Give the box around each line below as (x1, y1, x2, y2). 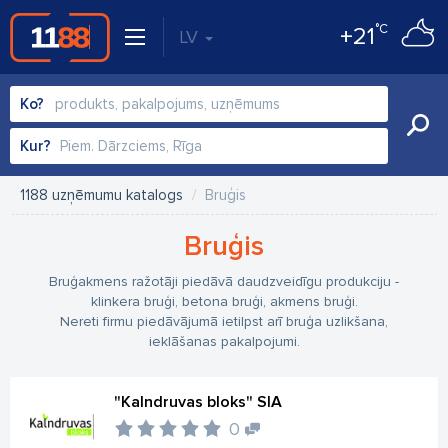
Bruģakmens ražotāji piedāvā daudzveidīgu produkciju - (49, 273, 399, 290)
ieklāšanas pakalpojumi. (148, 333, 300, 350)
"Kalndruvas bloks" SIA (114, 392, 282, 412)
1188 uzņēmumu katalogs (20, 186, 183, 204)
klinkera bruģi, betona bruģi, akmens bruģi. (90, 293, 358, 310)
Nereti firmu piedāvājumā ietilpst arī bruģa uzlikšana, (60, 313, 388, 330)
